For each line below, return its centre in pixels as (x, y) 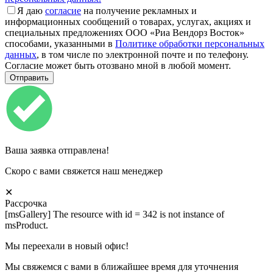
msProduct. (27, 225)
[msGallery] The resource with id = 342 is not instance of (115, 214)
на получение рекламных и (139, 10)
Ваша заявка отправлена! (57, 150)
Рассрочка (26, 203)
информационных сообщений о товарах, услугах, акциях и (128, 21)
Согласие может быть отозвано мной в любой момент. (118, 65)
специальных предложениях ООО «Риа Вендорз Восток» (125, 32)
